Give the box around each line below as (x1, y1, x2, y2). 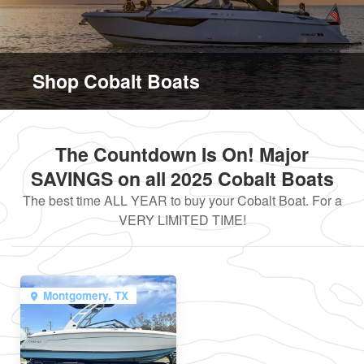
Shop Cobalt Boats (32, 67, 200, 94)
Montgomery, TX (43, 287, 128, 303)
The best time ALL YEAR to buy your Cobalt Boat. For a (22, 190, 342, 210)
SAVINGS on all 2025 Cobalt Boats (30, 164, 334, 192)
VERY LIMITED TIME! (118, 210, 246, 229)
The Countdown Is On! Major (55, 140, 309, 167)
